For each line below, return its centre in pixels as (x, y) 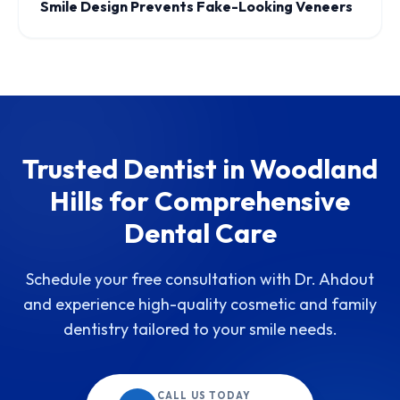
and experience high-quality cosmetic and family (200, 304)
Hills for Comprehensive (200, 201)
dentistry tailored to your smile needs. (200, 329)
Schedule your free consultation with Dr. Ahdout (200, 279)
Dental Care (200, 233)
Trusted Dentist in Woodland (200, 169)
